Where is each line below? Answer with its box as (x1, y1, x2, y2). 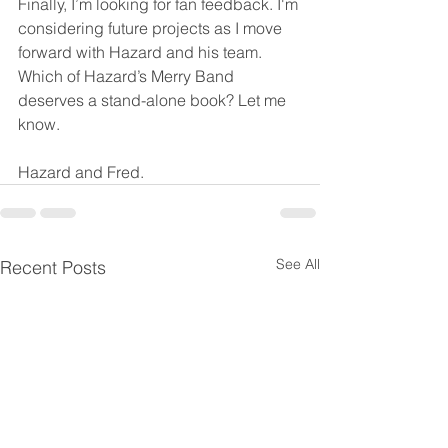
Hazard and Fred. (18, 161, 144, 182)
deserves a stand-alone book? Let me (18, 89, 290, 110)
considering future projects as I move (18, 17, 286, 38)
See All (276, 254, 320, 273)
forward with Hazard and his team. (18, 41, 266, 62)
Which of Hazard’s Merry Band (18, 65, 238, 86)
